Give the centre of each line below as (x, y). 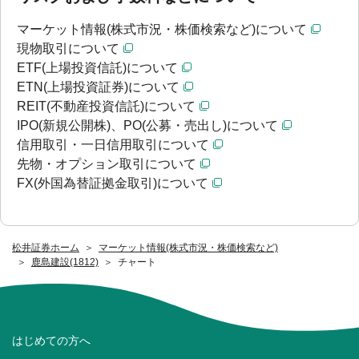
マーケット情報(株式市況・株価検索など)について (162, 30)
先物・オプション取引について (107, 164)
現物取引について (68, 49)
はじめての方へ (51, 340)
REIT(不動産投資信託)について (106, 107)
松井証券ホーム (46, 248)
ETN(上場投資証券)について (98, 87)
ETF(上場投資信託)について (97, 68)
